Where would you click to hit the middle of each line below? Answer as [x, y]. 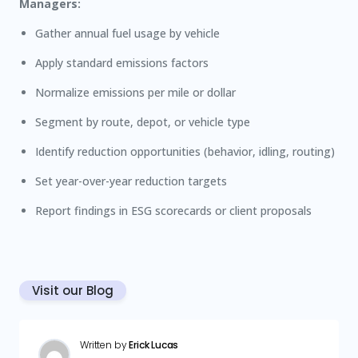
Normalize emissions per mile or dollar [135, 92]
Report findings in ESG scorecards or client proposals [173, 211]
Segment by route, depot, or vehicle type [143, 122]
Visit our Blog [73, 290]
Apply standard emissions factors [122, 63]
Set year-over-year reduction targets [131, 181]
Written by [105, 345]
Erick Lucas [154, 345]
